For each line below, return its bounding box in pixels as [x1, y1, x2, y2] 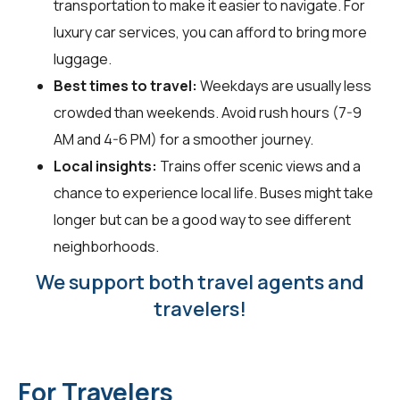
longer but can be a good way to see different [54, 210, 351, 230]
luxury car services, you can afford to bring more [54, 22, 367, 43]
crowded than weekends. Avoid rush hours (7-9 [54, 103, 362, 123]
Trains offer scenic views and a [157, 156, 361, 177]
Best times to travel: [54, 76, 197, 96]
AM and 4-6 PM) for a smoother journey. [54, 129, 313, 150]
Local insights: [54, 156, 157, 177]
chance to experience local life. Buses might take [54, 183, 373, 204]
